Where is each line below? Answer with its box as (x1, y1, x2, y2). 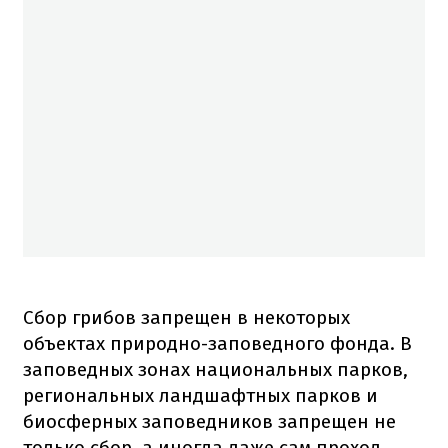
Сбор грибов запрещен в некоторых (23, 305, 350, 329)
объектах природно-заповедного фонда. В (23, 331, 412, 355)
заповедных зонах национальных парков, (23, 357, 408, 381)
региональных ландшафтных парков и (23, 383, 378, 407)
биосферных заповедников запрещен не (23, 409, 396, 433)
